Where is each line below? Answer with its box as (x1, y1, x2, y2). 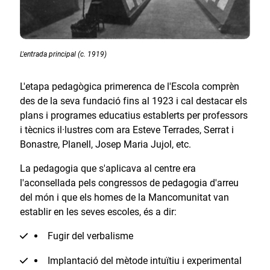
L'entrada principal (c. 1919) (19, 49, 107, 59)
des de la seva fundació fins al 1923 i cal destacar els (19, 95, 247, 107)
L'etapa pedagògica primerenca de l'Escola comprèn (19, 80, 239, 92)
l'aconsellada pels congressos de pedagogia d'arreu (19, 177, 239, 189)
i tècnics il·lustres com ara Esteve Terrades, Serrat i (19, 124, 234, 136)
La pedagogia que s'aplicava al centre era (19, 163, 196, 175)
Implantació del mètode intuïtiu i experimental (47, 254, 242, 266)
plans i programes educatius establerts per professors (19, 109, 248, 121)
